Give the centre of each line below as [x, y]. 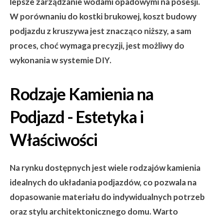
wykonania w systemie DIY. [61, 60]
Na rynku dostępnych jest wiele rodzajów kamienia [105, 168]
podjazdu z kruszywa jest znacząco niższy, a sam [100, 31]
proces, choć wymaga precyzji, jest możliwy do [97, 45]
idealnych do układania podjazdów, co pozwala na [103, 182]
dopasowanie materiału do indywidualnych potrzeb [107, 197]
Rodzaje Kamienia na [82, 94]
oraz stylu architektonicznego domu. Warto [94, 211]
